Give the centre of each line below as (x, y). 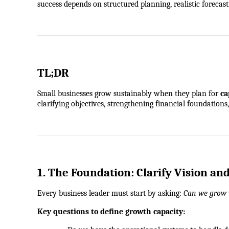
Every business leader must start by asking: (110, 193)
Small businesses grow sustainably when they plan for (129, 94)
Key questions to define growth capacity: (111, 212)
